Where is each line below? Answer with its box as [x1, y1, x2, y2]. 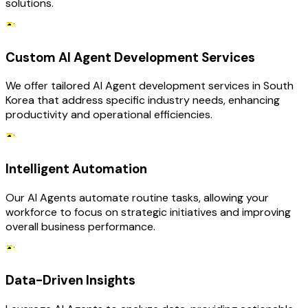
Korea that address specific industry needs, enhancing [5, 93, 280, 108]
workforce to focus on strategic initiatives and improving [5, 204, 291, 219]
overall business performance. [5, 219, 155, 234]
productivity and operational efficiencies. [5, 107, 212, 122]
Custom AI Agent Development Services [5, 48, 255, 66]
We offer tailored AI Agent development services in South [5, 78, 294, 93]
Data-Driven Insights [5, 272, 135, 289]
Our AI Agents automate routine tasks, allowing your [5, 190, 269, 205]
